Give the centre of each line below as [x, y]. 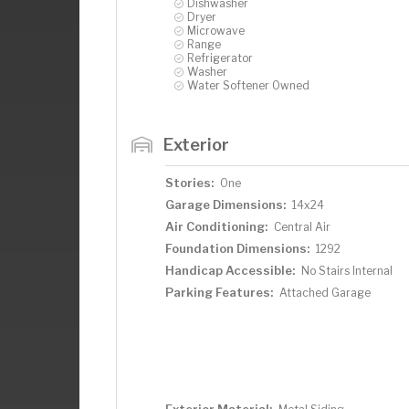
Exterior [196, 144]
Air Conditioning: [216, 226]
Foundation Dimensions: [237, 248]
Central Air [302, 227]
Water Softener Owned [248, 85]
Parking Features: [219, 292]
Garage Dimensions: [225, 204]
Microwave [216, 31]
